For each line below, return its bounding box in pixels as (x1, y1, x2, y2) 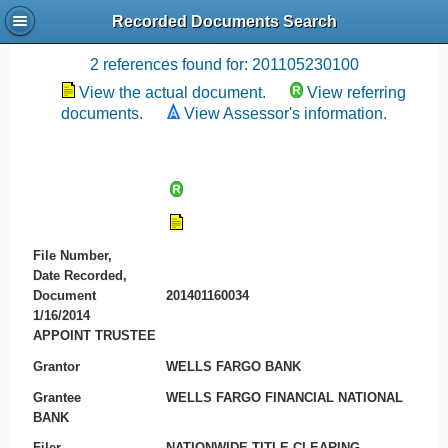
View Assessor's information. (184, 105, 387, 122)
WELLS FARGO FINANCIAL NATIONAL (166, 389, 404, 405)
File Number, (32, 248, 112, 264)
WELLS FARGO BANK (166, 358, 302, 374)
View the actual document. (79, 84, 266, 101)
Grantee (32, 389, 81, 405)
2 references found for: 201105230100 (89, 56, 359, 73)
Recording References (111, 21, 337, 45)
